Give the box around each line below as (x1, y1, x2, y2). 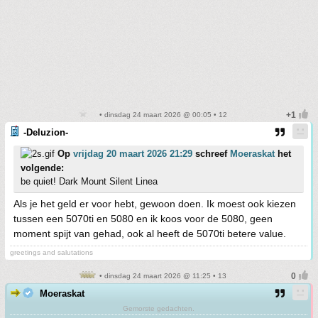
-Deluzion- (23, 127, 68, 138)
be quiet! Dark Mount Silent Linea (21, 176, 158, 187)
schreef (192, 148, 230, 159)
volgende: (21, 163, 64, 173)
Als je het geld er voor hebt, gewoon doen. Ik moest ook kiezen (13, 198, 296, 209)
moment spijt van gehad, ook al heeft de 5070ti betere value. (13, 228, 286, 239)
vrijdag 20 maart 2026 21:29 (73, 148, 192, 159)
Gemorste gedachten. (123, 305, 194, 312)
